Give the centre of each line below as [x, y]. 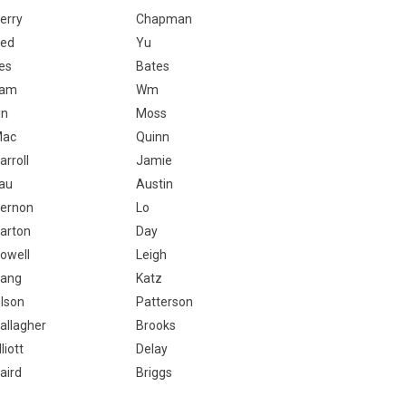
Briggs [154, 372]
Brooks [155, 325]
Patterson [164, 302]
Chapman [164, 19]
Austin [154, 184]
